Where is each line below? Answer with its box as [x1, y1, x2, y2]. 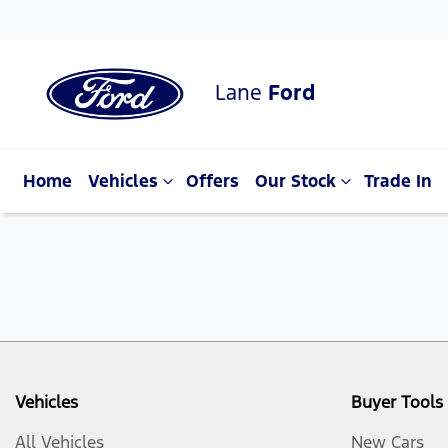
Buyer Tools [351, 391, 443, 413]
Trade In [364, 170, 432, 192]
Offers [186, 170, 239, 192]
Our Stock [255, 170, 336, 192]
